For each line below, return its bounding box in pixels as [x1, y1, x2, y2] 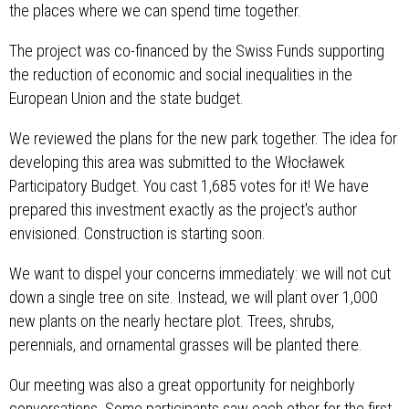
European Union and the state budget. [9, 89, 244, 109]
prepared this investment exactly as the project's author [9, 200, 357, 220]
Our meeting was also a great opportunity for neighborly [9, 375, 355, 395]
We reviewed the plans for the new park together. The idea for [9, 129, 397, 149]
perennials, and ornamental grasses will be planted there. [9, 335, 362, 355]
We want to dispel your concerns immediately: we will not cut [9, 264, 391, 284]
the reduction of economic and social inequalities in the [9, 65, 352, 85]
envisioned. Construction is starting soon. [9, 224, 266, 244]
